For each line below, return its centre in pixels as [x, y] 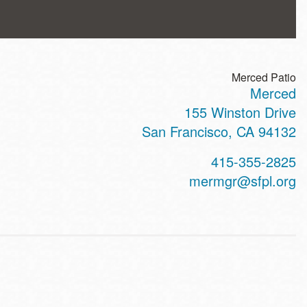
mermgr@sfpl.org [243, 181]
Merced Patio [264, 77]
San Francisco [185, 131]
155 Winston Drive [240, 112]
